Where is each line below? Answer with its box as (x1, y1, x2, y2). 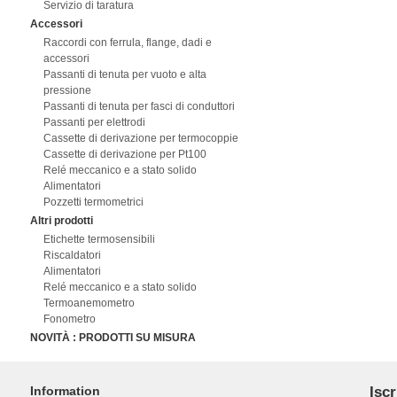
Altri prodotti (29, 214, 93, 227)
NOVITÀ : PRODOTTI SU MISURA (29, 331, 196, 344)
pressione (43, 84, 91, 97)
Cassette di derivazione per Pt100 (43, 148, 206, 160)
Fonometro (43, 313, 96, 325)
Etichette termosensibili (43, 233, 155, 245)
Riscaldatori (43, 249, 101, 261)
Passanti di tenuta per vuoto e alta (43, 68, 206, 81)
